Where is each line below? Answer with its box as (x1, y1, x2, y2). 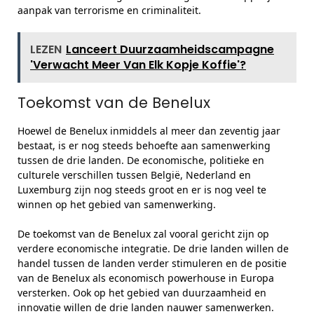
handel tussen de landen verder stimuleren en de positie (18, 257, 287, 270)
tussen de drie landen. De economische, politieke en (18, 153, 264, 167)
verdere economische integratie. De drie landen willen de (18, 242, 289, 255)
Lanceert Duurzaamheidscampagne (66, 41, 274, 57)
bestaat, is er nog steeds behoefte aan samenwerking (18, 139, 271, 152)
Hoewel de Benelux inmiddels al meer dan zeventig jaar (18, 124, 280, 137)
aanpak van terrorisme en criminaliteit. (18, 4, 201, 17)
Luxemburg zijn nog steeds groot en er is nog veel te (18, 183, 266, 196)
